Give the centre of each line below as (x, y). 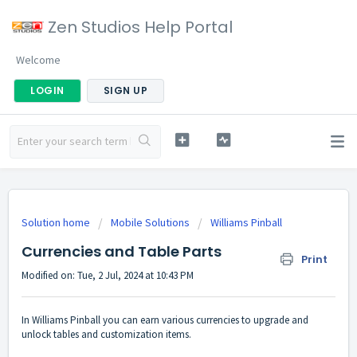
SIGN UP (125, 90)
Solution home (57, 222)
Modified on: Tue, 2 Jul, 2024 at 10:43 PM (108, 275)
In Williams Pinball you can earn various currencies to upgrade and (165, 320)
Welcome (38, 60)
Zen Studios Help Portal (140, 27)
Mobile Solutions (150, 222)
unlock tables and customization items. (106, 335)
